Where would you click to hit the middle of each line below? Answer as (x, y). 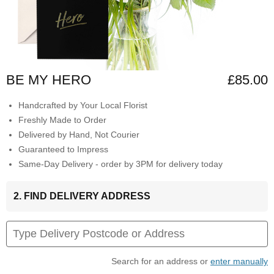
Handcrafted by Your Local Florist (83, 106)
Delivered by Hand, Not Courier (79, 135)
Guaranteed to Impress (63, 150)
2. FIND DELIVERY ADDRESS (82, 196)
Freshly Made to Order (62, 120)
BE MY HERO (49, 80)
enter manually (239, 261)
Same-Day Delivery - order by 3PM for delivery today (120, 164)
